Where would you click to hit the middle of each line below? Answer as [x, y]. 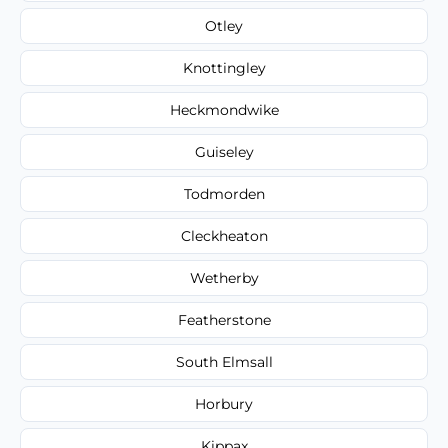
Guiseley [224, 151]
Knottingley [224, 67]
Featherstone [224, 319]
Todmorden [224, 193]
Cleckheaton [224, 235]
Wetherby [224, 277]
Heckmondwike [224, 109]
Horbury [224, 403]
